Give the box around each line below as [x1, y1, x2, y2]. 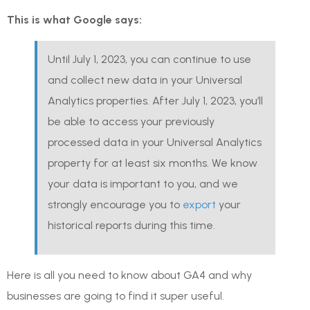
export [183, 198, 216, 212]
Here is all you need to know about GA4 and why [7, 268, 252, 282]
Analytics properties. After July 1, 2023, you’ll [48, 94, 263, 108]
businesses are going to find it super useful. [7, 289, 224, 302]
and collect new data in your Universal [48, 73, 242, 87]
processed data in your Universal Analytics [48, 136, 262, 149]
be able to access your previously [48, 115, 215, 129]
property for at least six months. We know [48, 156, 257, 170]
